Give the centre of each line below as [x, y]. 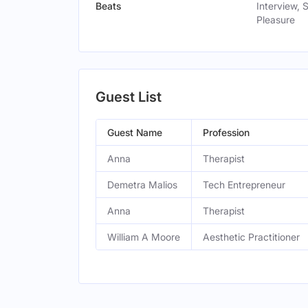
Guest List [129, 97]
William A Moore [144, 237]
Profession [226, 132]
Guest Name [135, 132]
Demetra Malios [142, 185]
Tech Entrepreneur [244, 185]
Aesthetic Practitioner [251, 237]
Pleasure [276, 20]
